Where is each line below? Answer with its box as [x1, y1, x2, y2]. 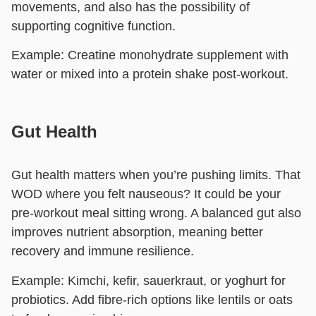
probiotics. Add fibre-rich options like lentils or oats [11, 292, 293, 307]
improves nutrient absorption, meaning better [11, 225, 263, 240]
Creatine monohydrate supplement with [68, 48, 288, 63]
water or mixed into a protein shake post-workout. [11, 67, 288, 82]
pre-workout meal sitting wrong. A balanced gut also [11, 206, 301, 221]
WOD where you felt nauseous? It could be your [11, 187, 281, 202]
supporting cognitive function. [11, 18, 176, 33]
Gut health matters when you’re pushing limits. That [11, 168, 300, 183]
